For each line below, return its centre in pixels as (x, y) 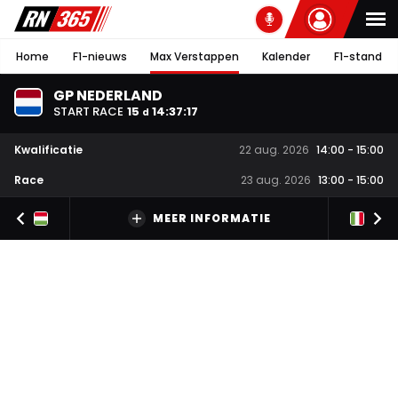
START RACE (88, 111)
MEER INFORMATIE (211, 219)
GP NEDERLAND (108, 95)
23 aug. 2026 (276, 180)
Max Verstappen (194, 56)
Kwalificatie (48, 149)
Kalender (287, 56)
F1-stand (358, 56)
